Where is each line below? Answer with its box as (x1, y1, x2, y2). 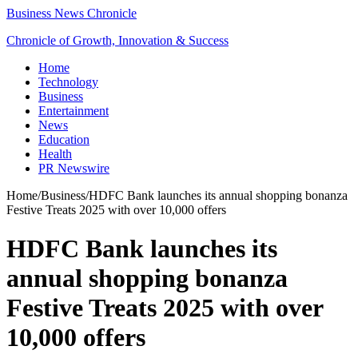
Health (38, 147, 72, 161)
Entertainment (38, 104, 109, 117)
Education (38, 133, 89, 146)
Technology (38, 75, 98, 89)
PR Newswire (38, 161, 109, 175)
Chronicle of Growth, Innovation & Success (6, 34, 229, 47)
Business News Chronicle (6, 6, 137, 20)
